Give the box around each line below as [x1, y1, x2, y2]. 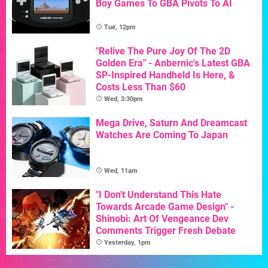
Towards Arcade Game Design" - [96, 201, 234, 213]
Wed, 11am [104, 167, 138, 175]
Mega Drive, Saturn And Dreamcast [96, 117, 247, 129]
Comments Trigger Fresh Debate [96, 225, 236, 237]
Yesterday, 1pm [104, 239, 151, 247]
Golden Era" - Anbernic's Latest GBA [96, 57, 250, 69]
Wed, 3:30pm [104, 95, 143, 103]
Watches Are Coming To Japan [96, 129, 228, 141]
